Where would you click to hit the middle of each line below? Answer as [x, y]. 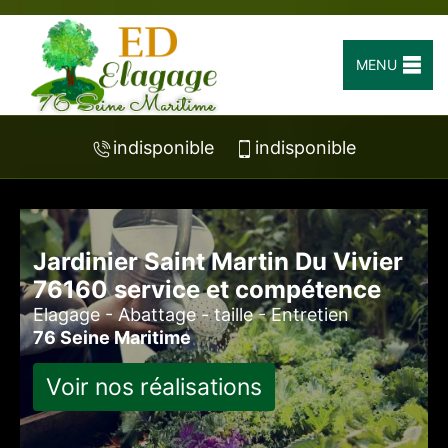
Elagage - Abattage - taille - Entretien [191, 314]
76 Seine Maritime [112, 337]
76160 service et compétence [207, 289]
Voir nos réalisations [154, 387]
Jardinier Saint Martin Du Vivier [218, 261]
